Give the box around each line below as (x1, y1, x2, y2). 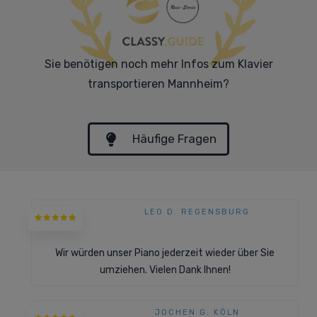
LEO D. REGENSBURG (144, 207, 250, 217)
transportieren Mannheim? (88, 77, 229, 91)
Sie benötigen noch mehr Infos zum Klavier (44, 57, 273, 71)
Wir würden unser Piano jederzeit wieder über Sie (55, 247, 275, 259)
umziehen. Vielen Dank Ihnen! (99, 264, 231, 276)
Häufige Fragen (132, 132, 217, 146)
